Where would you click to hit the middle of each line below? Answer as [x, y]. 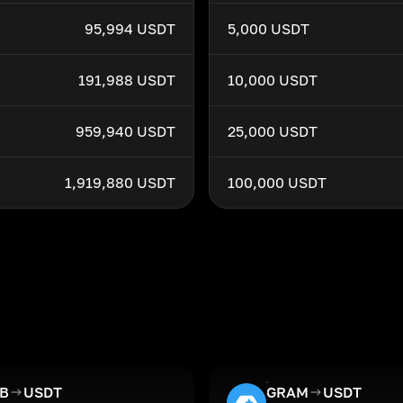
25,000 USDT [273, 131]
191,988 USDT [127, 80]
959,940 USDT [125, 131]
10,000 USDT [273, 80]
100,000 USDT [277, 183]
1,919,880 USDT [120, 183]
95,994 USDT [130, 29]
